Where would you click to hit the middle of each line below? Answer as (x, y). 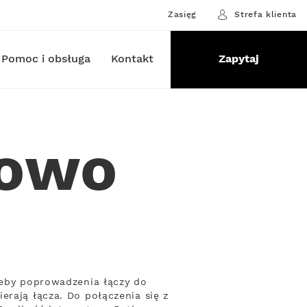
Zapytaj (238, 59)
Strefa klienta (266, 14)
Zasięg (182, 14)
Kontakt (132, 59)
